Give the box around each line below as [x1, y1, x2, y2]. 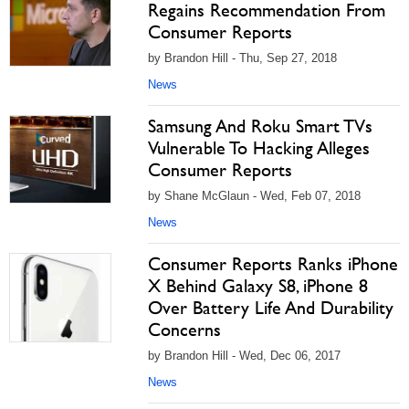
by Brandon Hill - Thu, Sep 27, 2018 [148, 51, 337, 65]
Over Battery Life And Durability [148, 297, 393, 319]
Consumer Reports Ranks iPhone [148, 253, 398, 275]
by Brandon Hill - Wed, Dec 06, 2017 [148, 349, 341, 362]
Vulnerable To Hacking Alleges [148, 137, 370, 159]
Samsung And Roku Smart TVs [148, 115, 372, 137]
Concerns [148, 319, 221, 341]
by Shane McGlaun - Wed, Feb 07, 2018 [148, 189, 361, 203]
